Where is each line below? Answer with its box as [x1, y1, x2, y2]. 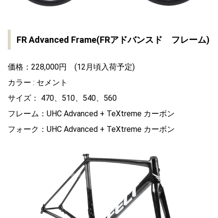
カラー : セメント [8, 77, 68, 87]
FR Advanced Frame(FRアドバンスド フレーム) [17, 34, 210, 45]
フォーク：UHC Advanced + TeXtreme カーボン [8, 124, 175, 134]
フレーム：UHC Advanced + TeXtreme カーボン [8, 109, 175, 118]
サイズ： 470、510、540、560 [8, 93, 117, 103]
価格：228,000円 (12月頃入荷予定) [8, 62, 135, 72]
